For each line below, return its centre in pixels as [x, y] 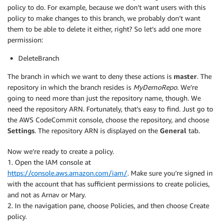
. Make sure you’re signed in [170, 173]
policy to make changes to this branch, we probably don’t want [104, 18]
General [173, 130]
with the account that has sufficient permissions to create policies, [109, 184]
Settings [21, 130]
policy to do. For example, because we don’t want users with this [107, 7]
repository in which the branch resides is [70, 87]
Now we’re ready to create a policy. [61, 151]
